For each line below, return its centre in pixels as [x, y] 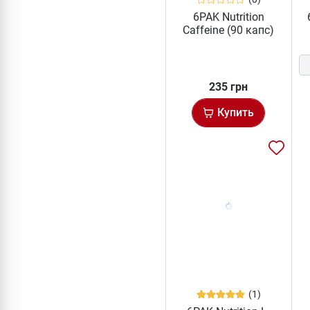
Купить [236, 113]
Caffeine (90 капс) [229, 30]
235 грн [229, 87]
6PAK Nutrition [228, 17]
